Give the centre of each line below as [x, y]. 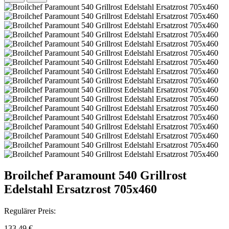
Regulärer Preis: [30, 211]
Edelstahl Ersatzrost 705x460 [81, 189]
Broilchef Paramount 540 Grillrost [95, 176]
